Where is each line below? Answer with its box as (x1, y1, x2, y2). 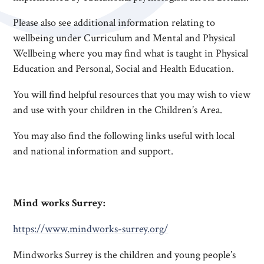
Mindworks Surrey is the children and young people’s (13, 247, 236, 262)
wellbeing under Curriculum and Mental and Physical (13, 31, 236, 45)
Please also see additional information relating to (13, 16, 216, 30)
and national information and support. (13, 144, 174, 159)
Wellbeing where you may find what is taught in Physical (13, 47, 249, 61)
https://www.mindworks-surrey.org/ (13, 222, 169, 236)
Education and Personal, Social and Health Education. (13, 62, 235, 76)
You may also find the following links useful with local (13, 129, 235, 143)
